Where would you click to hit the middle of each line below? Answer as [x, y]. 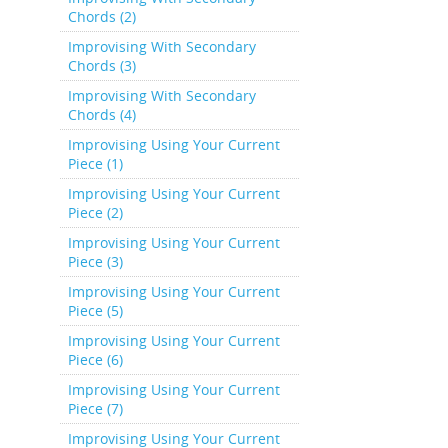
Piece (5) [95, 310]
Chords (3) [101, 65]
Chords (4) [101, 114]
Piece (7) [95, 408]
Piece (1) [95, 163]
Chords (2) [101, 16]
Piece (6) [95, 359]
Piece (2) [95, 212]
